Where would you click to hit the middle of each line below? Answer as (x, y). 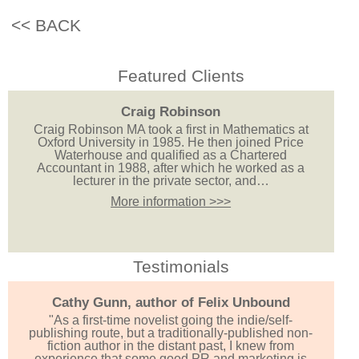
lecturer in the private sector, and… (171, 180)
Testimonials (181, 266)
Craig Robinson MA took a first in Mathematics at (171, 129)
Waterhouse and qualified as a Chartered (171, 155)
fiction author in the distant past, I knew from (171, 345)
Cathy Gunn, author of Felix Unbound (171, 302)
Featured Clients (181, 75)
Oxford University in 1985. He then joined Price (171, 142)
